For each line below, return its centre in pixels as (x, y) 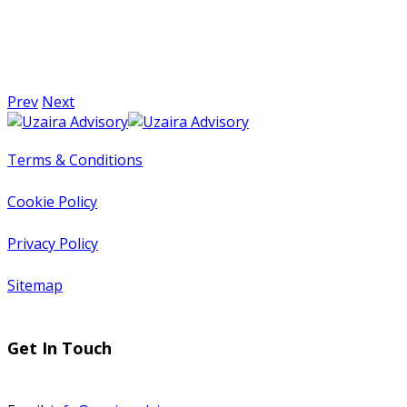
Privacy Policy (53, 244)
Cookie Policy (52, 202)
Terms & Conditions (75, 160)
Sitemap (35, 286)
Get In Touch (60, 348)
